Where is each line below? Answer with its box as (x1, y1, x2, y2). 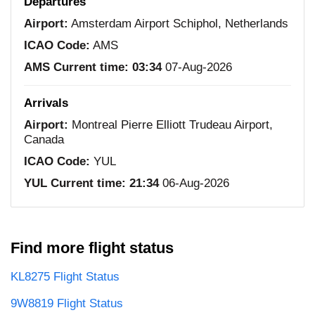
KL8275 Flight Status (11, 269, 120, 283)
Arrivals (24, 96, 68, 110)
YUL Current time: (24, 176, 126, 190)
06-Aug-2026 (159, 176, 229, 190)
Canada (24, 132, 64, 146)
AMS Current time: (24, 60, 129, 74)
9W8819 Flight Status (11, 296, 123, 310)
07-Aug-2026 (162, 60, 232, 74)
